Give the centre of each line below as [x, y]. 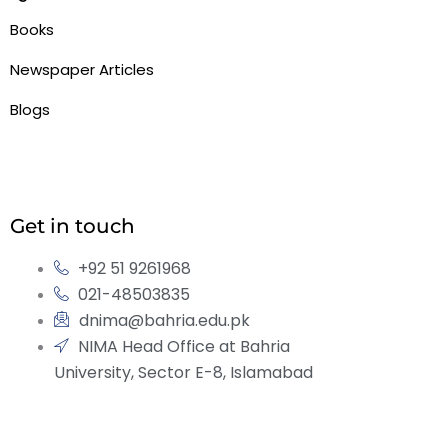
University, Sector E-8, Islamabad [183, 372]
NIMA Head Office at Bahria [183, 346]
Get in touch [72, 225]
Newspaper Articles [82, 69]
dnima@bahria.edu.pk [164, 320]
